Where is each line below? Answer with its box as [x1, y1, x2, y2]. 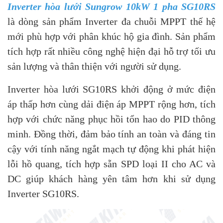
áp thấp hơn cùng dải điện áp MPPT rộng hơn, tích [7, 99, 216, 110]
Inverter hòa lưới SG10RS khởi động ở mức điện [7, 84, 216, 95]
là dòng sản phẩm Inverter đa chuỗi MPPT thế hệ [7, 16, 216, 27]
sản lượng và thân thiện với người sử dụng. [7, 61, 181, 72]
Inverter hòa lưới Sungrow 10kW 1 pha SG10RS [7, 1, 216, 12]
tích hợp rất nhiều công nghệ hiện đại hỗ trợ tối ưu [7, 46, 216, 57]
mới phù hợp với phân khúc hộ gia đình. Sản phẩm [7, 31, 216, 42]
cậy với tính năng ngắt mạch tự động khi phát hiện [7, 143, 216, 154]
